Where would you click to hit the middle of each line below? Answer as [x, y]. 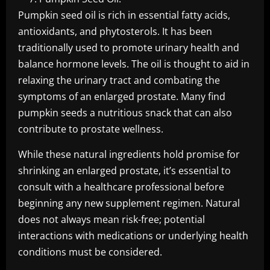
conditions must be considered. [90, 252]
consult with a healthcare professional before [121, 187]
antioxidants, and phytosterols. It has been [115, 31]
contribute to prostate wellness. [91, 129]
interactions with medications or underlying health [133, 236]
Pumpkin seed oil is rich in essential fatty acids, [124, 15]
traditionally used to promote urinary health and [129, 48]
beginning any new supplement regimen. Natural [129, 203]
